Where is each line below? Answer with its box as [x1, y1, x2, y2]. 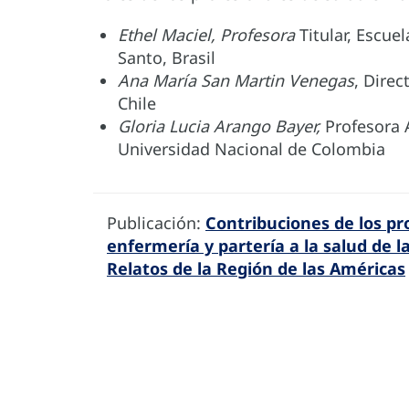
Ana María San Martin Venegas [118, 69, 354, 92]
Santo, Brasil [118, 47, 215, 69]
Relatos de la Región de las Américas [107, 257, 405, 280]
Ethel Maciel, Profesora [118, 24, 299, 47]
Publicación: [107, 212, 205, 235]
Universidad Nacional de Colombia [118, 138, 385, 161]
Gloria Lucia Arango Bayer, [118, 115, 320, 138]
